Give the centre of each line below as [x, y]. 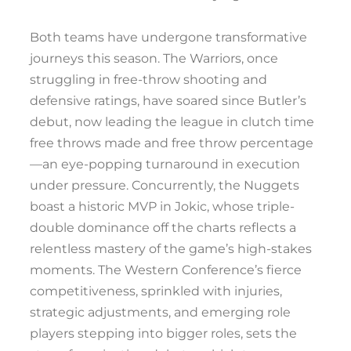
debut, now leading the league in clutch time [172, 122]
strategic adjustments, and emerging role [160, 312]
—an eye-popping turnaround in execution [165, 164]
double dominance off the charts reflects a [163, 228]
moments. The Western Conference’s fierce [166, 270]
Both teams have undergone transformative [168, 37]
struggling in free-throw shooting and [148, 80]
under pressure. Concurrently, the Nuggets [165, 185]
